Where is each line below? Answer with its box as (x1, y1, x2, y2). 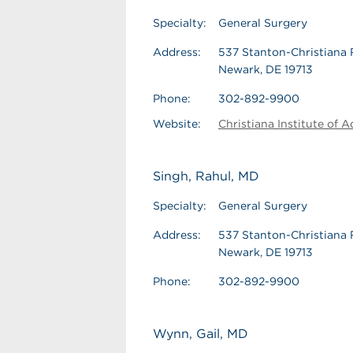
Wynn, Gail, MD (153, 326, 248, 341)
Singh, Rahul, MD (153, 169, 259, 184)
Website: (153, 117, 201, 130)
